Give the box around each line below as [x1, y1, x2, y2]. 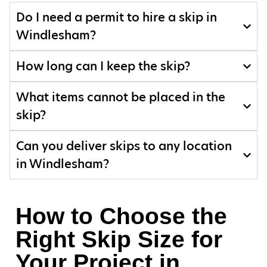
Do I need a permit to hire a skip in [16, 9, 217, 26]
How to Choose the [15, 203, 227, 229]
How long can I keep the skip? [16, 58, 190, 75]
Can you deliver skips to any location [16, 138, 232, 155]
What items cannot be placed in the [16, 89, 225, 106]
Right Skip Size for [15, 226, 222, 253]
